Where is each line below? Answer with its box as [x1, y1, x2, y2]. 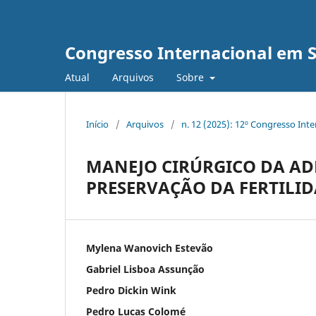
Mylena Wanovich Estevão [86, 241, 213, 255]
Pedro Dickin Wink [86, 283, 176, 297]
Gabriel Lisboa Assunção [86, 262, 205, 276]
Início [86, 117, 109, 130]
